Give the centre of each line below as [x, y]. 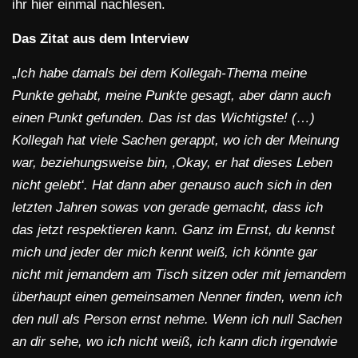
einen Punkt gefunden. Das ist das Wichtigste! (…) [163, 118]
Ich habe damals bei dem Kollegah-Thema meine [162, 74]
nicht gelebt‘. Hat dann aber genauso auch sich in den [172, 185]
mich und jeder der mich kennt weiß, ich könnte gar [165, 253]
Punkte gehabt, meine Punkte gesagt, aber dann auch [171, 96]
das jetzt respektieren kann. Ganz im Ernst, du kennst [173, 230]
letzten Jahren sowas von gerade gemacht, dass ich [167, 208]
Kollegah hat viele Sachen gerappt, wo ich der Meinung [175, 141]
